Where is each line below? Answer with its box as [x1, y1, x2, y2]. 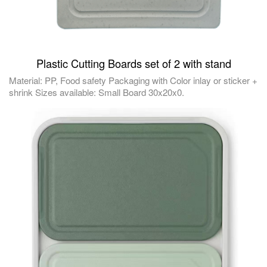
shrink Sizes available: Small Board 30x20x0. [9, 86, 184, 99]
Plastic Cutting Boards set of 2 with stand [36, 55, 231, 72]
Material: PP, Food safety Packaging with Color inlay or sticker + [9, 74, 257, 87]
